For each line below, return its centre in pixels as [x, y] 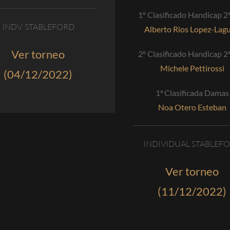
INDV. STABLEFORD [38, 26]
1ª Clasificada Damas [192, 92]
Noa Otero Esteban [192, 107]
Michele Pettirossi [192, 68]
